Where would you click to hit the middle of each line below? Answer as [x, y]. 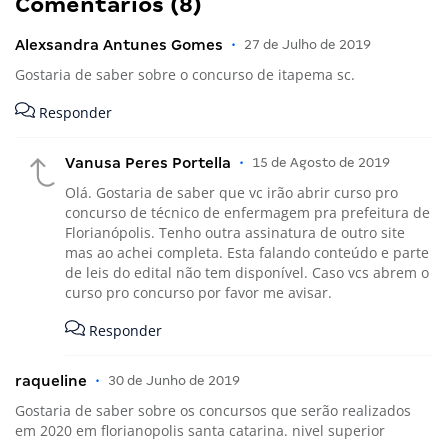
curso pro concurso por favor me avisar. [198, 292]
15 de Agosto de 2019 [321, 162]
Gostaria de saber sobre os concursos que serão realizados [213, 411]
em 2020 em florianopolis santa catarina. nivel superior [200, 431]
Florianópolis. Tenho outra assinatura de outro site [235, 232]
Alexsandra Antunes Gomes [119, 44]
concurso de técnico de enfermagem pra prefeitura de [247, 212]
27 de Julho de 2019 [307, 44]
